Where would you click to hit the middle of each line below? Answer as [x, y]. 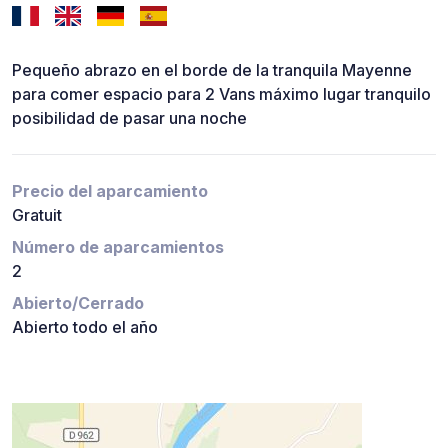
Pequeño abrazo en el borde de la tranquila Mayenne [212, 70]
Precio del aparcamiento [110, 191]
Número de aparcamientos [118, 247]
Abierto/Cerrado [78, 303]
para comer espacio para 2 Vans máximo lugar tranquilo [221, 94]
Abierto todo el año [85, 327]
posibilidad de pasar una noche [129, 118]
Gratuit [37, 215]
